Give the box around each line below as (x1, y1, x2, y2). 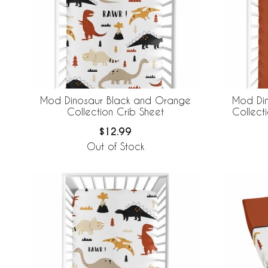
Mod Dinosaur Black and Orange (40, 95, 191, 106)
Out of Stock (87, 141, 144, 153)
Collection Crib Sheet (67, 106, 164, 118)
